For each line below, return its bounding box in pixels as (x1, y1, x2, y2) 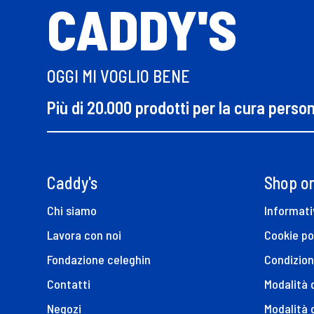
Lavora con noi (47, 226, 122, 243)
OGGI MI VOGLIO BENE (47, 66, 191, 87)
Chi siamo (47, 202, 97, 218)
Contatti (47, 275, 91, 292)
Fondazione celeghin (47, 251, 151, 267)
